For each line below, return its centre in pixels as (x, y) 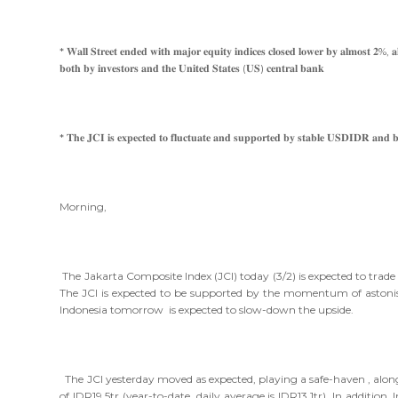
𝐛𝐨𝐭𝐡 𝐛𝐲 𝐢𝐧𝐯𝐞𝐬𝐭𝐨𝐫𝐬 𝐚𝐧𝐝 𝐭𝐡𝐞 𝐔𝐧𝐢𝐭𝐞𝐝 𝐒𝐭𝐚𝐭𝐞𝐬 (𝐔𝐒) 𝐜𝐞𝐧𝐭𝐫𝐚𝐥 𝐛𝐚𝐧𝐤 (192, 68)
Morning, (84, 206)
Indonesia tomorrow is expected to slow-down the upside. (207, 309)
